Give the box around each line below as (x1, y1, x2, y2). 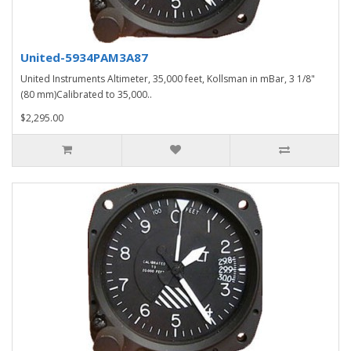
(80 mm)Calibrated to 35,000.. (20, 87, 152, 101)
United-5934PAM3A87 (20, 49, 148, 65)
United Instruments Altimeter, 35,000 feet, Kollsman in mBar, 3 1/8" (20, 71, 315, 85)
